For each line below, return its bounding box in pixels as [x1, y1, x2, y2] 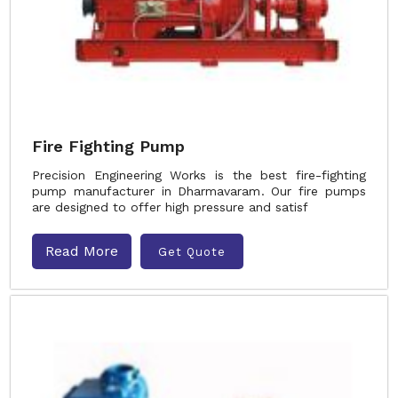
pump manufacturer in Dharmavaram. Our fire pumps [32, 184, 366, 198]
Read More [45, 243, 118, 259]
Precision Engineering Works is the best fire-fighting [32, 168, 366, 182]
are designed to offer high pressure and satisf [32, 200, 308, 214]
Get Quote [158, 244, 226, 259]
